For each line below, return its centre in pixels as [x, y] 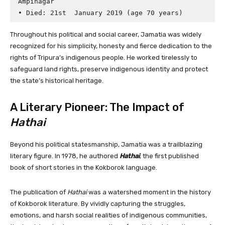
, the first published [169, 156]
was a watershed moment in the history [149, 192]
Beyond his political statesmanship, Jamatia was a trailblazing [106, 145]
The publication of [39, 192]
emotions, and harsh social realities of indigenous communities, [108, 215]
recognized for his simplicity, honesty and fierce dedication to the [111, 46]
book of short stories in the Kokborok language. [84, 168]
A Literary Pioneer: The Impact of [97, 107]
